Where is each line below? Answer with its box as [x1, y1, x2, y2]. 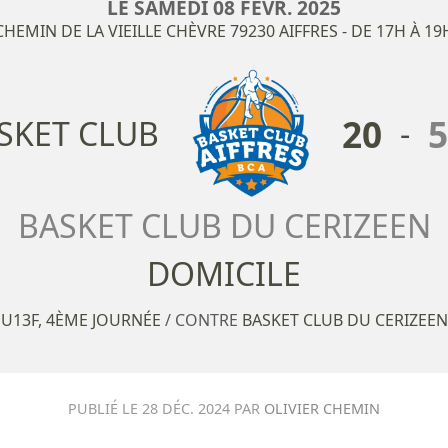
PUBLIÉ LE [68, 399, 142, 419]
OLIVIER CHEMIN [264, 399, 380, 419]
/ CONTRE [164, 309, 242, 332]
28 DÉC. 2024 [142, 399, 230, 419]
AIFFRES [279, 20, 338, 42]
